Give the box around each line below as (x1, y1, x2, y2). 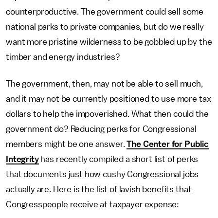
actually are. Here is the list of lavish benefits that (6, 185, 192, 194)
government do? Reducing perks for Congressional (6, 125, 197, 133)
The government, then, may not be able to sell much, (6, 79, 203, 88)
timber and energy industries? (6, 53, 120, 61)
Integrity (6, 155, 39, 163)
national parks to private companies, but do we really (6, 22, 204, 31)
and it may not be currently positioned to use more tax (6, 94, 211, 103)
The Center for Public (127, 140, 209, 148)
